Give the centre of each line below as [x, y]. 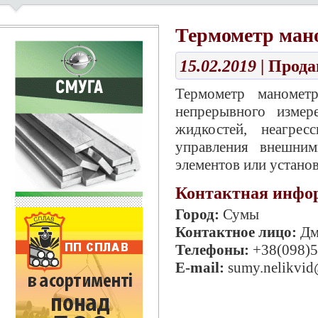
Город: [199, 214]
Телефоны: [214, 250]
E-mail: [202, 268]
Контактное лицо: [238, 232]
